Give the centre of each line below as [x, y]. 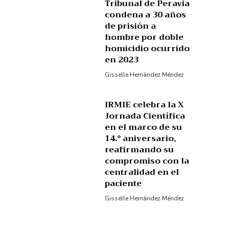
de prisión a [131, 26]
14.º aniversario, [141, 139]
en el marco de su [144, 128]
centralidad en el [142, 173]
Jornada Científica [145, 116]
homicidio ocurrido [147, 48]
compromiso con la [147, 161]
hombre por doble [144, 37]
